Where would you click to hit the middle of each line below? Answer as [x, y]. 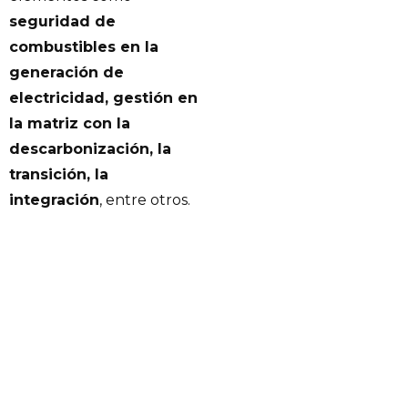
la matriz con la [70, 123]
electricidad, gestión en [103, 97]
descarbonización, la [90, 148]
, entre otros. [145, 199]
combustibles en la [84, 46]
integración [54, 199]
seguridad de [62, 21]
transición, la [59, 174]
